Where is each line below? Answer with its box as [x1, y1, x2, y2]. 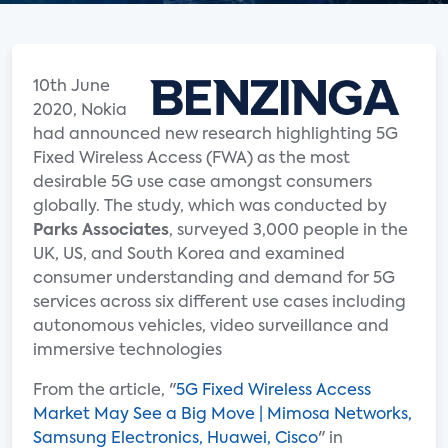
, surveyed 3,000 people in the [169, 223, 408, 239]
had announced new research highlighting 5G [33, 127, 398, 143]
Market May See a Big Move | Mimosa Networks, [33, 407, 412, 423]
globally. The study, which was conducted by [33, 199, 387, 215]
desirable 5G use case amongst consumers [33, 175, 372, 191]
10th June [33, 79, 110, 95]
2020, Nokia [33, 103, 127, 119]
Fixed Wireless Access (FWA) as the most [33, 151, 350, 167]
